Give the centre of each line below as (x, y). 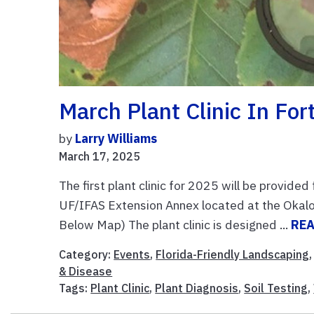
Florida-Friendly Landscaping (233, 254)
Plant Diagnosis (197, 288)
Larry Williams (116, 138)
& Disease (86, 271)
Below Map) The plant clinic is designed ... (175, 224)
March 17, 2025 (100, 156)
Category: (87, 254)
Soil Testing (276, 288)
